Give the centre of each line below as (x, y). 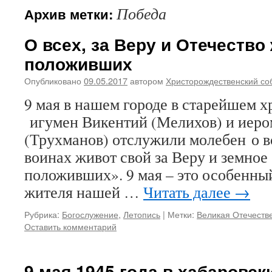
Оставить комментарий (70, 226)
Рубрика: (42, 214)
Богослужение (90, 214)
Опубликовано (53, 80)
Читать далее (189, 192)
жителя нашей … (84, 192)
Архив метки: (70, 14)
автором (147, 80)
